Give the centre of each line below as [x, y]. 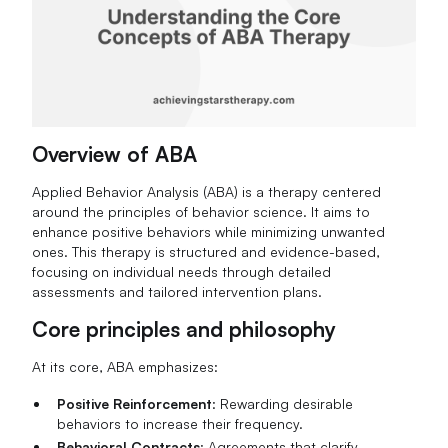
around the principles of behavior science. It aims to [201, 211]
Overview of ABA [115, 153]
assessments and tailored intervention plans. [177, 291]
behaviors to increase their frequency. [179, 423]
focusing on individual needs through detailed [182, 271]
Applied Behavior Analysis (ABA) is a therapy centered [207, 191]
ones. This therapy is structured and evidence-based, [206, 251]
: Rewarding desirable [282, 403]
